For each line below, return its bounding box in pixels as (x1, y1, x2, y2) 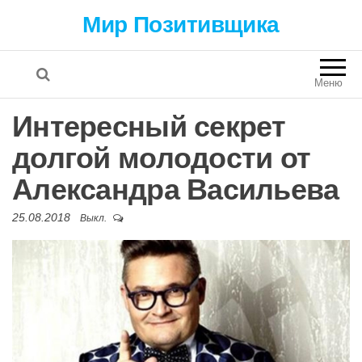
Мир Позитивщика (82, 12, 280, 37)
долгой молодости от (12, 141, 311, 175)
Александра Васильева (12, 173, 339, 206)
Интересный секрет (12, 110, 286, 143)
